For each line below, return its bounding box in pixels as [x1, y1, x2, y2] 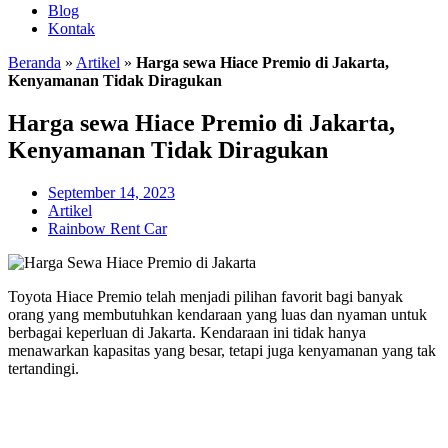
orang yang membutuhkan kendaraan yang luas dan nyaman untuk [8, 305, 427, 323]
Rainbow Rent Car [48, 219, 167, 237]
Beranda [8, 54, 61, 71]
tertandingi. [8, 359, 79, 377]
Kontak [48, 20, 95, 37]
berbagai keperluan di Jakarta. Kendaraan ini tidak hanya [8, 323, 366, 341]
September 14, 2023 [48, 183, 175, 201]
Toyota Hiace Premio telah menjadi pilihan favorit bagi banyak [8, 287, 403, 305]
